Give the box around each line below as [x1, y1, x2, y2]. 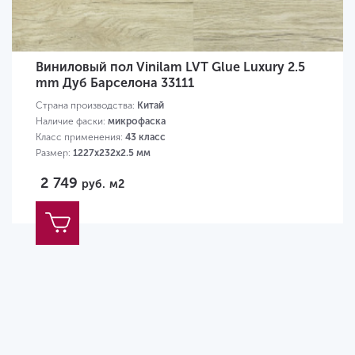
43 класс [125, 131, 166, 143]
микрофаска [108, 115, 166, 127]
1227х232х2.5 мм [73, 147, 151, 158]
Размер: [36, 147, 73, 158]
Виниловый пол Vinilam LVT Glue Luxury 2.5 [36, 59, 305, 74]
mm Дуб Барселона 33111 [36, 74, 194, 90]
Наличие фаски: [36, 115, 108, 127]
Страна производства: [36, 99, 137, 111]
